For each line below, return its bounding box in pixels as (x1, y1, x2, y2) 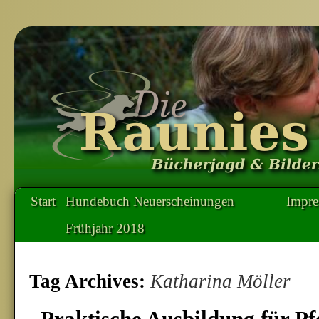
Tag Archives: (29, 271, 150, 292)
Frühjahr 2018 (66, 221, 145, 236)
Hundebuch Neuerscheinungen (66, 194, 234, 209)
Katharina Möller (150, 271, 291, 292)
